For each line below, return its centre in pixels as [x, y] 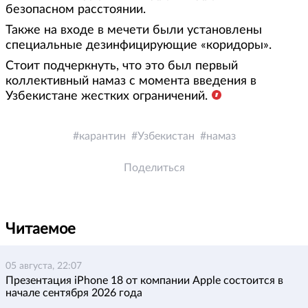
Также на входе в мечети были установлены [134, 31]
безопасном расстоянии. [76, 10]
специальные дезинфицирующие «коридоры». [139, 46]
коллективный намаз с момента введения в [131, 81]
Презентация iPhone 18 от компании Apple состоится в [144, 281]
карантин [102, 136]
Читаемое [41, 229]
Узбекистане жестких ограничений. [107, 97]
